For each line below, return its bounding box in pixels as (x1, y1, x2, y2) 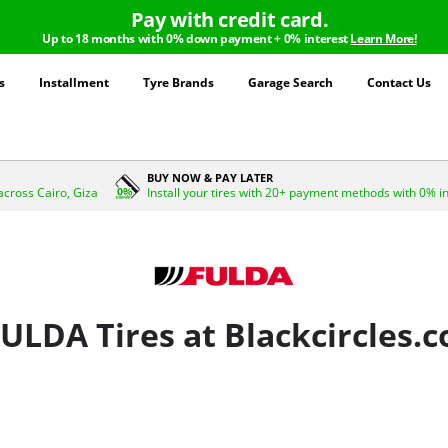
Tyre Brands (142, 74, 214, 91)
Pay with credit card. (130, 6, 329, 33)
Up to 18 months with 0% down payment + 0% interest (42, 30, 351, 47)
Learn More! (350, 30, 417, 47)
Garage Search (247, 74, 333, 91)
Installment (38, 74, 109, 91)
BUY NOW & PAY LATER (147, 170, 274, 185)
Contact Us (366, 74, 431, 91)
